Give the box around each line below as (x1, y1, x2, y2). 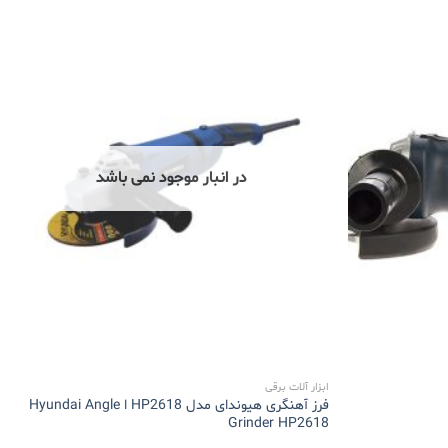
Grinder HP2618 (227, 414, 329, 434)
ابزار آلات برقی (264, 380, 329, 396)
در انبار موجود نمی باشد (96, 166, 248, 189)
